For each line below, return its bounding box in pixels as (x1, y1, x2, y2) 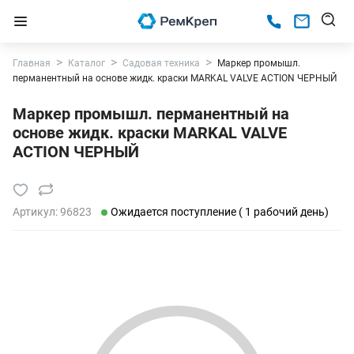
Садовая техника (122, 57, 200, 69)
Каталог (68, 57, 105, 69)
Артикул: (13, 205, 60, 218)
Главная (13, 57, 51, 69)
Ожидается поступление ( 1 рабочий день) (111, 205, 329, 219)
